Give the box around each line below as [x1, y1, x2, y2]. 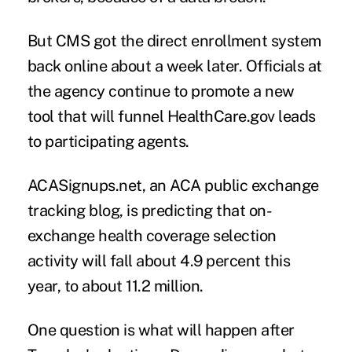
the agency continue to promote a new [27, 82, 295, 101]
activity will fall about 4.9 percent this [27, 251, 291, 271]
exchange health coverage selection [27, 226, 277, 246]
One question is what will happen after [27, 321, 295, 340]
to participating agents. [27, 132, 189, 152]
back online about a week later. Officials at [27, 57, 322, 76]
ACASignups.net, [27, 176, 146, 196]
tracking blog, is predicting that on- [27, 201, 273, 221]
